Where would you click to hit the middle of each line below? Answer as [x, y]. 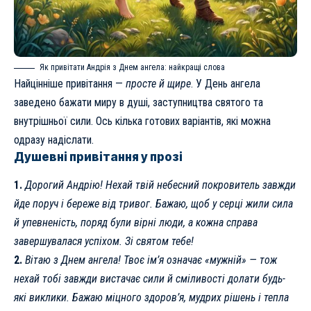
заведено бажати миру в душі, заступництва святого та [138, 103]
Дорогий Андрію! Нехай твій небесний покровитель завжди [160, 185]
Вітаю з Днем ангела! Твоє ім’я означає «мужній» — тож [151, 260]
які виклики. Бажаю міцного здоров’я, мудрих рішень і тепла [151, 298]
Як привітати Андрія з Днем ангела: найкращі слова [132, 68]
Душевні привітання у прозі [98, 157]
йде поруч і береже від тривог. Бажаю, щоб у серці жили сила [153, 204]
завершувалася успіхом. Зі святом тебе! [104, 242]
